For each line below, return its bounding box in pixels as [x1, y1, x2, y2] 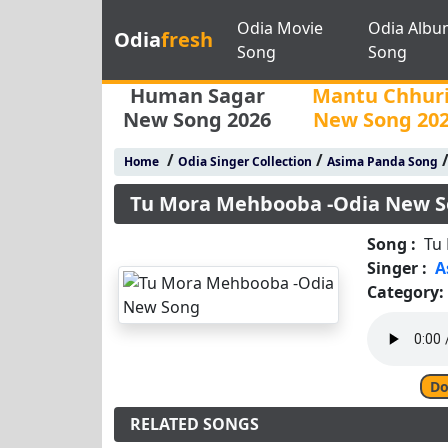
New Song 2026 [123, 106, 271, 133]
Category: [367, 281, 445, 303]
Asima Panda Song [326, 153, 438, 170]
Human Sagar [129, 82, 265, 109]
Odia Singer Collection [177, 153, 312, 170]
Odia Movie [237, 17, 323, 39]
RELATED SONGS [130, 413, 259, 435]
